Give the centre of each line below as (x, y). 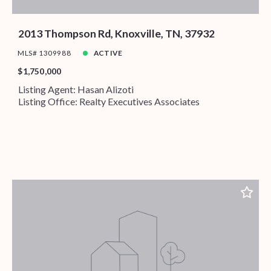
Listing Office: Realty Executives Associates (109, 101)
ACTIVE (108, 53)
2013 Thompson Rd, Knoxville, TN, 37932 (116, 34)
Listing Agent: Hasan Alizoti (76, 89)
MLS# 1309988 (44, 53)
